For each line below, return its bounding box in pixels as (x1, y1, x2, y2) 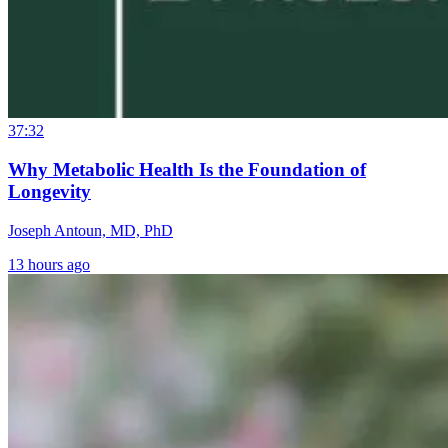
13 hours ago (8, 255, 90, 273)
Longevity (8, 181, 91, 203)
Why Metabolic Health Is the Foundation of (8, 159, 366, 181)
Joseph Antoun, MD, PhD (8, 221, 173, 239)
